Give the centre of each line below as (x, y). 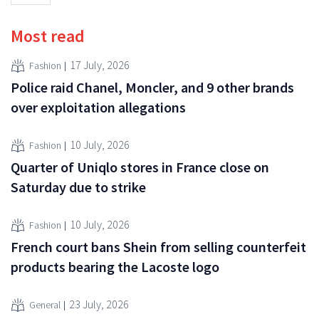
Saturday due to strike (78, 187)
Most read (48, 36)
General (45, 305)
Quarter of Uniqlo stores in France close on (140, 167)
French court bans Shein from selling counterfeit (158, 246)
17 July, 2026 (100, 65)
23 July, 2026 (99, 304)
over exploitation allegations (98, 107)
